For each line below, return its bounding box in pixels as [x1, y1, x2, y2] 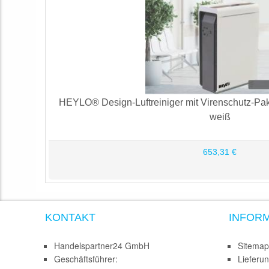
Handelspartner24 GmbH [54, 239, 150, 252]
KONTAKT [45, 211, 95, 223]
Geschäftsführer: [54, 252, 118, 265]
